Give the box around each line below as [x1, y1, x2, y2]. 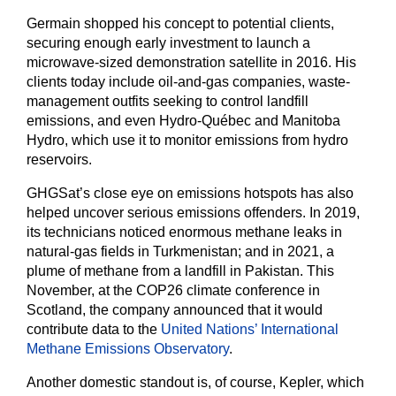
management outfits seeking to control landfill [27, 93, 308, 109]
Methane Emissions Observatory [27, 340, 229, 356]
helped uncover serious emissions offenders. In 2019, [27, 204, 360, 220]
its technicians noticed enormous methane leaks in [27, 224, 342, 240]
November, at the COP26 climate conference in [27, 282, 320, 298]
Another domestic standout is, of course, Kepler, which [27, 374, 364, 390]
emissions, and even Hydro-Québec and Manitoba [27, 112, 340, 128]
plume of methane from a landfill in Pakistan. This [27, 263, 334, 278]
